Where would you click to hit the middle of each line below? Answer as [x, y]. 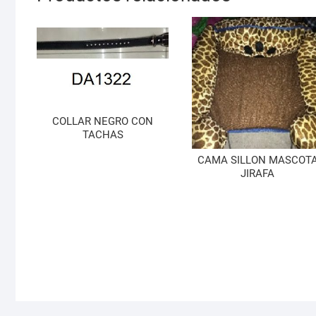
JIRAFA [258, 174]
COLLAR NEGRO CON [103, 121]
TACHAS [103, 134]
